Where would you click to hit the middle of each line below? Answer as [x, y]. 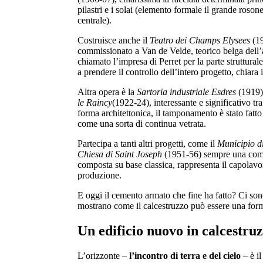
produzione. [100, 176]
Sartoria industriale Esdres [188, 92]
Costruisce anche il [114, 41]
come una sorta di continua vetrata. [142, 124]
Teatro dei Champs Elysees [200, 41]
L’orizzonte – [103, 256]
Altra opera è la [107, 92]
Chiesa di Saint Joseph [120, 154]
